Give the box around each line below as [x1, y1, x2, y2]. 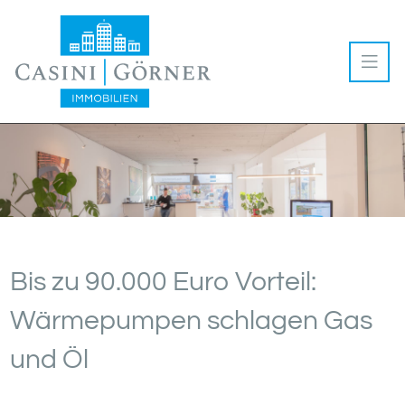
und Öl [10, 346, 89, 374]
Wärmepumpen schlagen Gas [10, 307, 372, 335]
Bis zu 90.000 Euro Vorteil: [10, 268, 316, 297]
